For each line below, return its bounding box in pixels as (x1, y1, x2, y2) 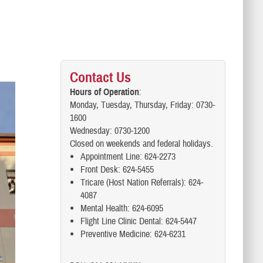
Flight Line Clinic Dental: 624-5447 (80, 215, 197, 227)
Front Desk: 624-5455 (80, 164, 154, 176)
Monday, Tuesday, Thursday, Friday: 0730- (69, 99, 215, 111)
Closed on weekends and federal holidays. (69, 138, 213, 150)
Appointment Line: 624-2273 (80, 151, 176, 163)
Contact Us (69, 69, 131, 86)
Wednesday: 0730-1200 (69, 125, 150, 137)
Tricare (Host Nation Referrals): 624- (80, 177, 203, 188)
